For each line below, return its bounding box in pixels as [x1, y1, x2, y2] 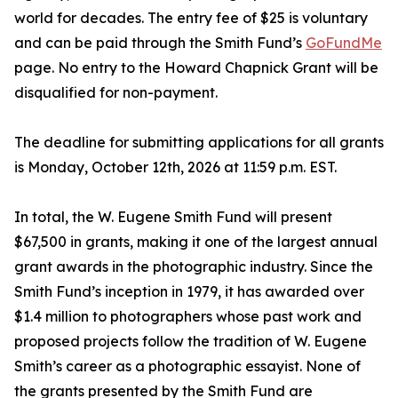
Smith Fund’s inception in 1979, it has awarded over [14, 283, 364, 301]
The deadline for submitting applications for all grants [14, 133, 384, 152]
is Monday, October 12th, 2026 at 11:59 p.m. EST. [14, 158, 337, 177]
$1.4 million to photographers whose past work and [14, 307, 362, 326]
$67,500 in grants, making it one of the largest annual [14, 233, 378, 251]
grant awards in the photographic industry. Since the [14, 258, 373, 276]
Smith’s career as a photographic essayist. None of [14, 357, 361, 376]
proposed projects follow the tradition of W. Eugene [14, 332, 367, 351]
